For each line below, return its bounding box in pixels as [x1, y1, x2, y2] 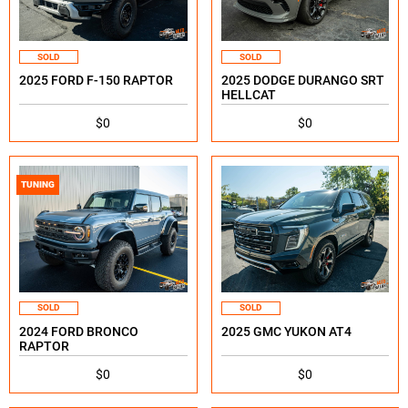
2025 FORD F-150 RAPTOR [19, 73, 173, 88]
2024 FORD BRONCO [19, 323, 138, 339]
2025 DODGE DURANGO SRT [220, 73, 384, 88]
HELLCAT [220, 87, 276, 103]
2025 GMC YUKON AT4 [220, 323, 352, 339]
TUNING [21, 179, 55, 190]
